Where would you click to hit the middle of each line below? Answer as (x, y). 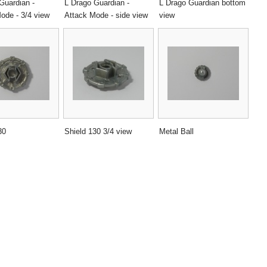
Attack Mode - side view (106, 15)
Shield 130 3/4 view (98, 132)
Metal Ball (176, 132)
